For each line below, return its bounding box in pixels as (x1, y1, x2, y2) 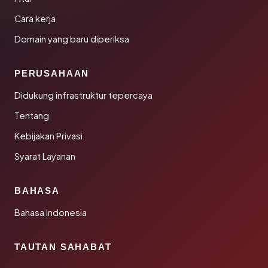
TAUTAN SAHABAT (14, 242, 112, 252)
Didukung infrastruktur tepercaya (14, 90, 153, 100)
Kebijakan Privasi (14, 130, 83, 141)
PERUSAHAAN (14, 68, 90, 78)
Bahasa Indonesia (14, 207, 87, 218)
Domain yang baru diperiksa (14, 33, 129, 44)
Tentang (14, 110, 49, 121)
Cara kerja (14, 13, 56, 24)
